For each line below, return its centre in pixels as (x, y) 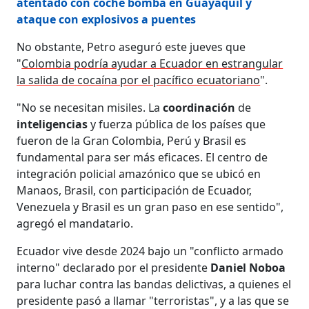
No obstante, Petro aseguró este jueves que (131, 47)
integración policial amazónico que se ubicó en (139, 173)
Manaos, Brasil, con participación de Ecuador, (134, 190)
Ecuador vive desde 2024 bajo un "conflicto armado (150, 251)
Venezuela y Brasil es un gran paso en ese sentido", (150, 207)
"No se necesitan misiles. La (90, 107)
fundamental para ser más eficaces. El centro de (142, 157)
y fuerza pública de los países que (178, 124)
